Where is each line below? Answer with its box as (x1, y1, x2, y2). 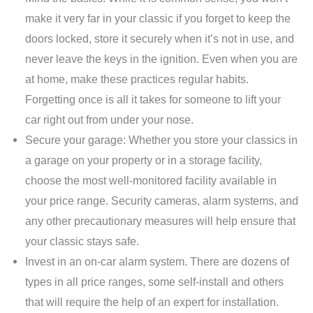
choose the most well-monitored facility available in (25, 173, 277, 187)
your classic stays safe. (25, 234, 140, 247)
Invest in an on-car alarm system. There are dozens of (25, 254, 290, 268)
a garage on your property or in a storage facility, (25, 153, 263, 166)
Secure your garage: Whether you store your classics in (25, 133, 298, 146)
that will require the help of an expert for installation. (25, 295, 279, 308)
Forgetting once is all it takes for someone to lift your (25, 92, 282, 105)
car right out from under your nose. (25, 112, 194, 126)
